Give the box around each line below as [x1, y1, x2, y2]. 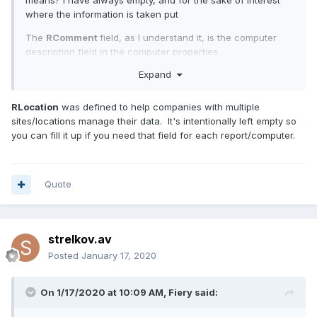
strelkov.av [48, 232, 112, 247]
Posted [48, 250, 81, 262]
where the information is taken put [25, 8, 178, 21]
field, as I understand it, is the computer [100, 32, 277, 44]
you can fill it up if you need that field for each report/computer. [11, 129, 295, 141]
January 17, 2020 [81, 250, 156, 262]
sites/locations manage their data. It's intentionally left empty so [11, 115, 296, 127]
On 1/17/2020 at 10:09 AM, [40, 287, 168, 299]
